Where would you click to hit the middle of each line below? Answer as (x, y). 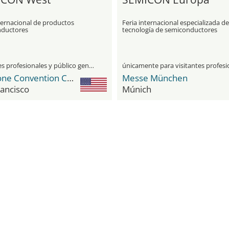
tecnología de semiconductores (170, 30)
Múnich (137, 89)
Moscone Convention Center (70, 78)
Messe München (155, 78)
